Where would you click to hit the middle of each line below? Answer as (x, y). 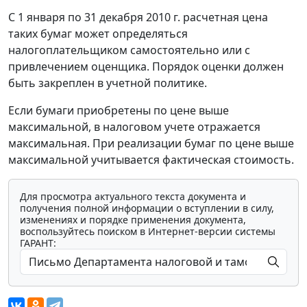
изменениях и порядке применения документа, (133, 220)
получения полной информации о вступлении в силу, (147, 208)
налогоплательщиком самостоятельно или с (129, 50)
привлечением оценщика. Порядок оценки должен (146, 67)
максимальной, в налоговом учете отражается (134, 127)
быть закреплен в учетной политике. (108, 83)
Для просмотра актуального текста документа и (133, 197)
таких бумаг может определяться (98, 34)
